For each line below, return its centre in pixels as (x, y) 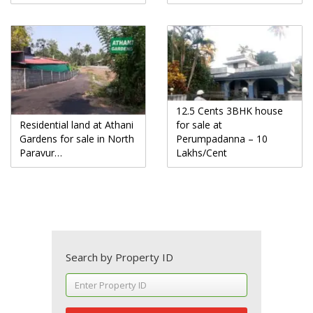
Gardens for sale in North (77, 138)
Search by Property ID (119, 257)
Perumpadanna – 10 (222, 138)
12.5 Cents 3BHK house (230, 110)
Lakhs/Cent (202, 152)
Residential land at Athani (77, 124)
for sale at (199, 124)
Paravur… (41, 152)
